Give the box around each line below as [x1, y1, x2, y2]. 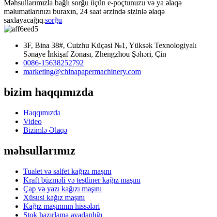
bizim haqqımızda [4, 85, 93, 98]
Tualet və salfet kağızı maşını [23, 167, 111, 175]
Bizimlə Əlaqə [23, 125, 67, 134]
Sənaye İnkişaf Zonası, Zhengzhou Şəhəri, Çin [23, 50, 166, 59]
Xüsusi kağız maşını [23, 193, 85, 201]
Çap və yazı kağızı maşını [23, 184, 102, 193]
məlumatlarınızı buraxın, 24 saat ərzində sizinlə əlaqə [4, 7, 165, 16]
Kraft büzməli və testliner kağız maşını [23, 175, 140, 184]
